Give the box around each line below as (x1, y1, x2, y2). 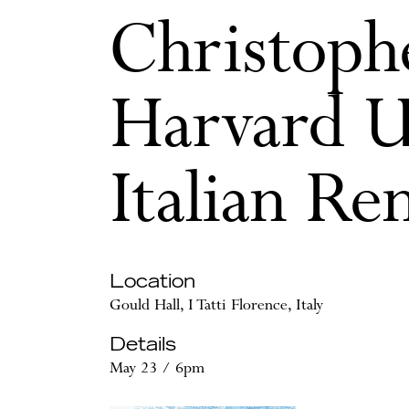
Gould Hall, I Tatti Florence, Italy (110, 297, 323, 317)
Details (110, 336, 176, 355)
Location (110, 273, 195, 292)
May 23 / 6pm (110, 360, 204, 380)
